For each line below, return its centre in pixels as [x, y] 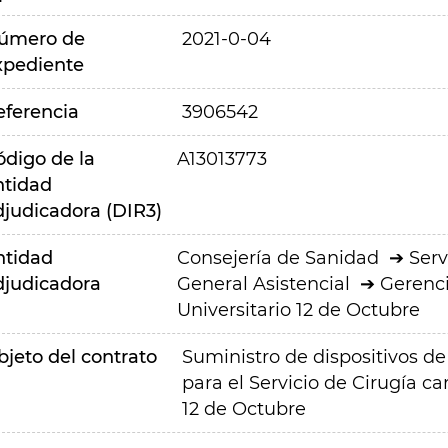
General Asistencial [263, 284]
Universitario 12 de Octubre [298, 310]
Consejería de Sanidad [277, 258]
